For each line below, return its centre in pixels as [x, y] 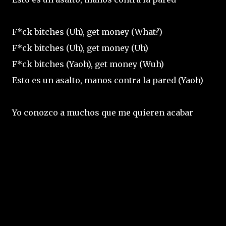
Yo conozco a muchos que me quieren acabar [103, 112]
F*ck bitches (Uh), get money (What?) [87, 32]
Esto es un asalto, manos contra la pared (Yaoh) [108, 80]
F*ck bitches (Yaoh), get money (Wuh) [88, 64]
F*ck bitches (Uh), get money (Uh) [80, 48]
